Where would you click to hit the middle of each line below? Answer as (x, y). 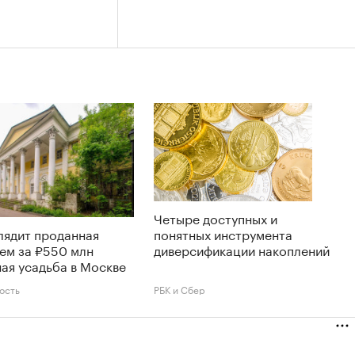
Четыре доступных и (216, 218)
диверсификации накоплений (242, 249)
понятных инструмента (223, 233)
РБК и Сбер (179, 289)
